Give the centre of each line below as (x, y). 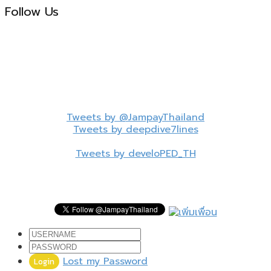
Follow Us (32, 11)
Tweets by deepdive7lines (135, 129)
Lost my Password (105, 261)
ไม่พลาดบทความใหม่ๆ (135, 188)
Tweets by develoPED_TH (135, 154)
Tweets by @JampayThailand (135, 117)
